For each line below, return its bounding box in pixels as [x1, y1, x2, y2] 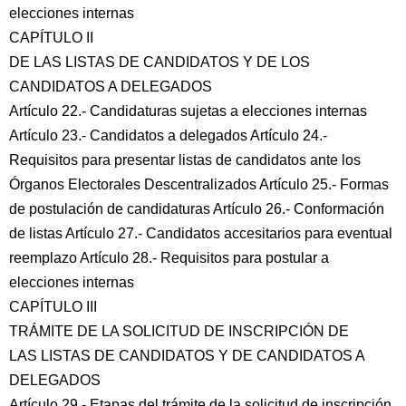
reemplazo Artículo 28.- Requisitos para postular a [9, 250, 329, 266]
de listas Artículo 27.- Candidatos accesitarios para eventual [9, 226, 392, 241]
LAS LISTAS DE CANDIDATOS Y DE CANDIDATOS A [9, 348, 365, 363]
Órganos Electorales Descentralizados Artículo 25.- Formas [9, 177, 389, 192]
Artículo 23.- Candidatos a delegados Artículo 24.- [9, 128, 327, 143]
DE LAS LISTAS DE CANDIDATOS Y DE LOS [9, 54, 310, 70]
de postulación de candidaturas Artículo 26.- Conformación [9, 201, 384, 217]
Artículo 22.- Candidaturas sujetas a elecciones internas [9, 103, 367, 119]
